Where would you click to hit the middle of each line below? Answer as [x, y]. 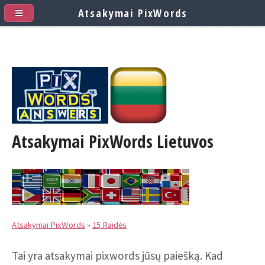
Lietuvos [183, 141]
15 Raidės [109, 224]
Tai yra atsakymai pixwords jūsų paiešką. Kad [117, 255]
